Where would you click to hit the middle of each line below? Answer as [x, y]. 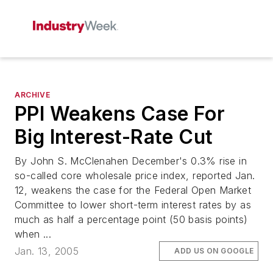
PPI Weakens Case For [120, 114]
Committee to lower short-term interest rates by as [133, 205]
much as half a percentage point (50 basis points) [131, 219]
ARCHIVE [33, 95]
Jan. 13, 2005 [47, 251]
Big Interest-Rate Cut [114, 137]
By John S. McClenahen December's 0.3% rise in [131, 161]
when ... [33, 234]
